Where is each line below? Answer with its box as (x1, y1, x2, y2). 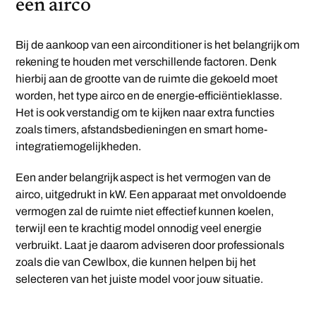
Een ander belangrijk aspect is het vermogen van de (16, 171, 272, 183)
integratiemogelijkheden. (16, 140, 142, 152)
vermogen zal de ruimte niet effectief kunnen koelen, (16, 205, 274, 217)
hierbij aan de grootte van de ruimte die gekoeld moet (16, 72, 279, 85)
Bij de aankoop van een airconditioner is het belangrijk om (16, 38, 300, 51)
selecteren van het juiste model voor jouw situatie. (16, 272, 264, 285)
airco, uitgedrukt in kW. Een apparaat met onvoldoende (16, 188, 287, 200)
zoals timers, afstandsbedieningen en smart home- (16, 123, 268, 135)
